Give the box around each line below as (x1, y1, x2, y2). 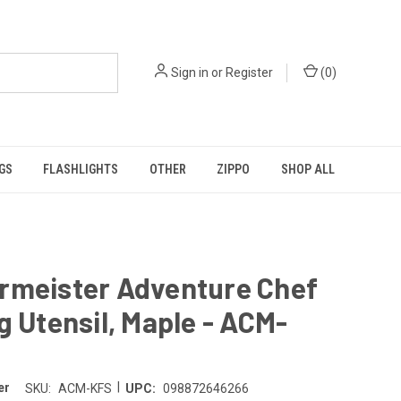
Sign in (171, 65, 209, 80)
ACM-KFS (57, 380, 112, 396)
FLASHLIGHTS (43, 162, 119, 176)
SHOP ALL (280, 162, 335, 176)
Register (226, 65, 273, 80)
